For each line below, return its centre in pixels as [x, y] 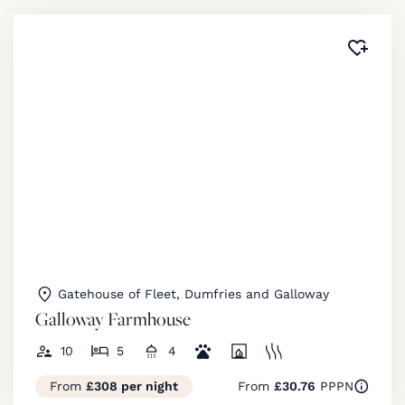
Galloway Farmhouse [113, 318]
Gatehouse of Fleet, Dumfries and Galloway [193, 293]
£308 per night [132, 386]
